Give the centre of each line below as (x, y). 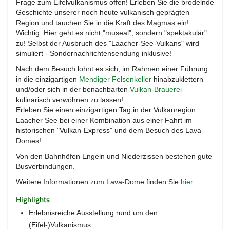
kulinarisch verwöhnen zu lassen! (70, 100)
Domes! (28, 141)
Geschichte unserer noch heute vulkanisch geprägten (103, 12)
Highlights (33, 199)
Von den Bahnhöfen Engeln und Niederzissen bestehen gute (114, 156)
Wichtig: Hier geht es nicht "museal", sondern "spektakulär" (111, 33)
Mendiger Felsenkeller (115, 79)
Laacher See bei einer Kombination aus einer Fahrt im (104, 120)
